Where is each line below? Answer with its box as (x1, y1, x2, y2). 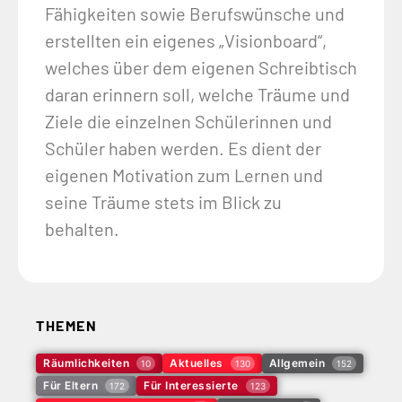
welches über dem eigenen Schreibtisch (45, 57, 357, 79)
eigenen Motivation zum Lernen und (45, 164, 323, 187)
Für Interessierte (144, 378, 239, 392)
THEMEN (36, 316, 98, 334)
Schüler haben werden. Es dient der (45, 137, 321, 160)
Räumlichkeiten (43, 355, 129, 370)
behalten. (45, 218, 119, 240)
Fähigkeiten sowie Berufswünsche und (45, 3, 345, 25)
